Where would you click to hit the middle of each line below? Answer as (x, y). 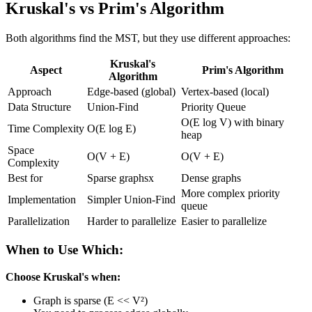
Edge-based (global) (131, 91)
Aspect (46, 70)
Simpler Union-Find (131, 199)
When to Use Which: (64, 250)
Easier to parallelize (224, 221)
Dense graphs (211, 178)
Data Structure (39, 107)
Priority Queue (213, 107)
